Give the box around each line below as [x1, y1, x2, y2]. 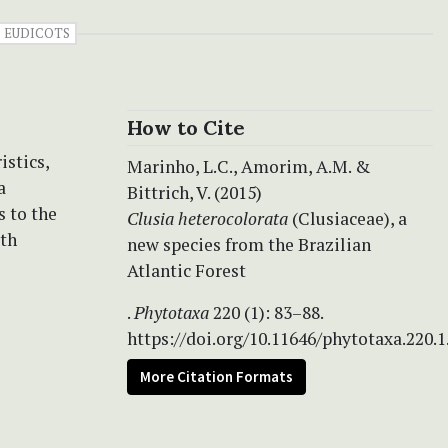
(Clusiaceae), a [292, 206, 407, 230]
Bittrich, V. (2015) [127, 180, 262, 204]
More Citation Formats [140, 366, 293, 386]
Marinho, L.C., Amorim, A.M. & [127, 154, 370, 178]
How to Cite [127, 114, 245, 140]
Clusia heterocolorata [127, 206, 292, 230]
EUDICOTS [4, 23, 70, 42]
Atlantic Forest [127, 258, 246, 282]
